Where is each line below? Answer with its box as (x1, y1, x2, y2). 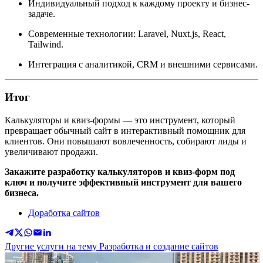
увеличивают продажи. (5, 147, 98, 157)
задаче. (28, 8, 55, 19)
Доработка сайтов (28, 208, 100, 218)
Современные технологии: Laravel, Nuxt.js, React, (28, 28, 226, 39)
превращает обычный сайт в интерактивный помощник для (5, 126, 245, 136)
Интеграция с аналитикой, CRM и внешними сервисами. (28, 59, 258, 69)
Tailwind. (28, 39, 63, 49)
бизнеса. (5, 188, 39, 198)
